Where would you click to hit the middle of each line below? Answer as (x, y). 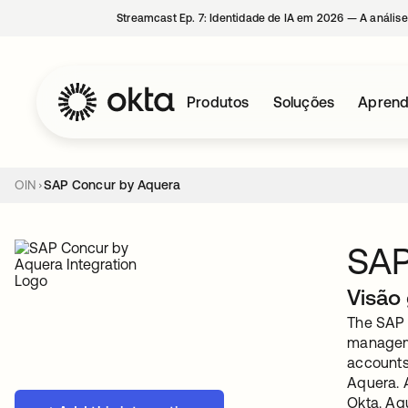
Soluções (304, 102)
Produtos (218, 102)
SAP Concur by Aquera (112, 185)
